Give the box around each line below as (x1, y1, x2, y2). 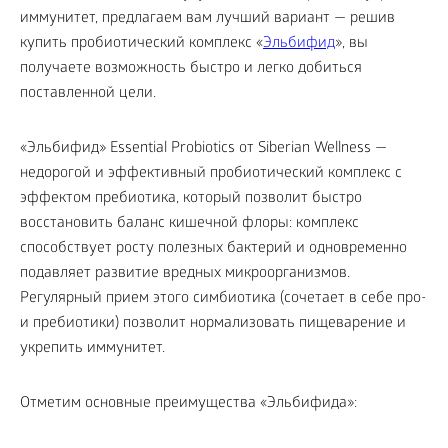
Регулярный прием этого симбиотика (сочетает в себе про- (20, 290, 426, 309)
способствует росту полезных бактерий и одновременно (20, 240, 407, 259)
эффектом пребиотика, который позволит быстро (20, 190, 362, 209)
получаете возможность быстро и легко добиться (20, 60, 362, 79)
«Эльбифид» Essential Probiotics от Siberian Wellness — (20, 140, 387, 159)
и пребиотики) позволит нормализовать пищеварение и (20, 315, 406, 334)
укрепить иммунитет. (20, 340, 165, 359)
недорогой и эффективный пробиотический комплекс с (20, 165, 402, 184)
